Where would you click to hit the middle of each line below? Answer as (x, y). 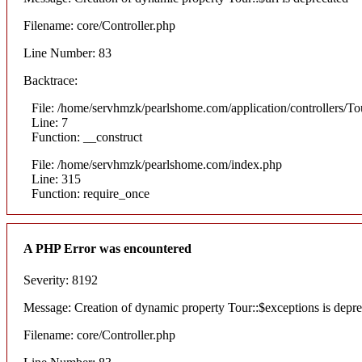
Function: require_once (90, 194)
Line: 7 (50, 123)
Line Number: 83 (67, 53)
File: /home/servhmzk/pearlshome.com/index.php (157, 165)
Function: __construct (87, 137)
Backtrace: (51, 81)
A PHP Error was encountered (107, 248)
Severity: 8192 (61, 280)
